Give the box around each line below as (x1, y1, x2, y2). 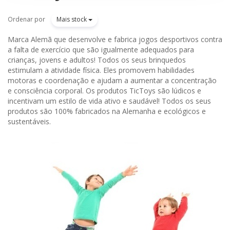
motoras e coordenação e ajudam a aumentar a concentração (8, 75, 217, 85)
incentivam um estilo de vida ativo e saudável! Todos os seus (8, 95, 211, 106)
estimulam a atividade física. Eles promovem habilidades (8, 65, 195, 75)
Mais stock (56, 14, 88, 24)
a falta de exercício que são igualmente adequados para (8, 44, 194, 54)
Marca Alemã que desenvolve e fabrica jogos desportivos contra (8, 34, 222, 44)
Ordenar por (8, 14, 45, 23)
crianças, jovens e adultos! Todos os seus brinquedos (8, 54, 186, 65)
